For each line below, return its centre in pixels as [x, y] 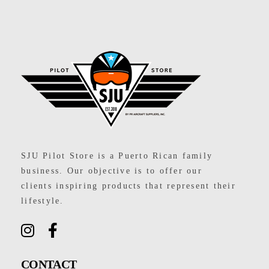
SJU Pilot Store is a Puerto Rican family [117, 156]
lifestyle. [43, 201]
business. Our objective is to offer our [112, 171]
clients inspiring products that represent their [128, 186]
